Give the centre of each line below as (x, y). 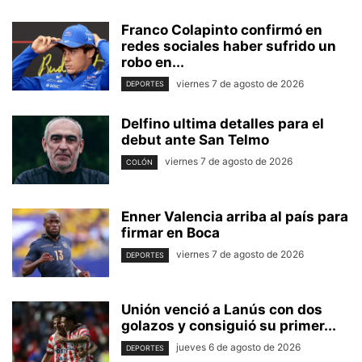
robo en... (153, 63)
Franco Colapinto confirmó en (222, 30)
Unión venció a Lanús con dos (222, 310)
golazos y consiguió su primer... (229, 326)
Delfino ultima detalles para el (223, 124)
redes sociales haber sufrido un (229, 46)
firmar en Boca (170, 233)
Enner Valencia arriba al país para (235, 217)
